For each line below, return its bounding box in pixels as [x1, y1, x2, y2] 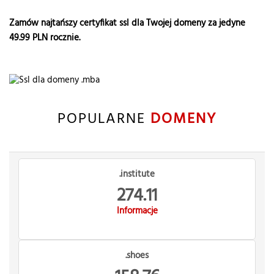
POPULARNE [57, 108, 150, 131]
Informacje [116, 204, 158, 218]
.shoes [125, 248, 149, 263]
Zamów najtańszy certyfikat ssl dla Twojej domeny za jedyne [9, 16, 245, 31]
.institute [119, 167, 155, 182]
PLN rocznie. [30, 31, 80, 45]
